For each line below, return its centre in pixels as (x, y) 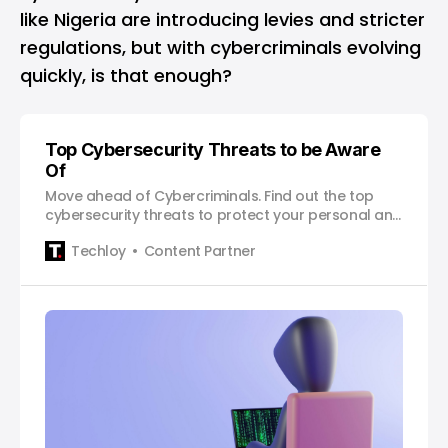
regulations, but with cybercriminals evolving (220, 47)
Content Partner (199, 250)
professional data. (109, 234)
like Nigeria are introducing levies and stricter (222, 19)
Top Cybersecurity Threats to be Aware (213, 149)
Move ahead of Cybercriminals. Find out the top (209, 196)
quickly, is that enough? (126, 75)
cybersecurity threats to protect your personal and (223, 215)
